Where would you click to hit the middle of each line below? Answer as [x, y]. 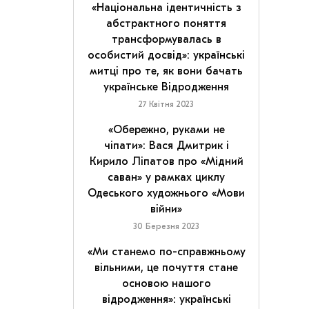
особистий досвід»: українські [166, 55]
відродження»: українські [166, 299]
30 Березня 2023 [166, 226]
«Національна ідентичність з [166, 8]
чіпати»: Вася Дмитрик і [166, 146]
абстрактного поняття [166, 23]
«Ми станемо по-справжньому [166, 252]
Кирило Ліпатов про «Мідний [166, 161]
